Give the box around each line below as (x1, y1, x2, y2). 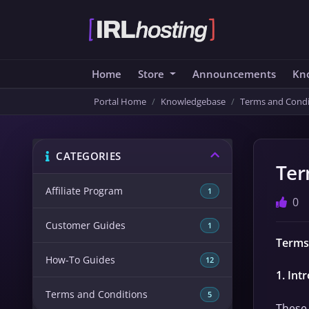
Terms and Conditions (46, 288, 148, 301)
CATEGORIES (50, 149, 121, 163)
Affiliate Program (46, 184, 123, 197)
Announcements (192, 67, 276, 81)
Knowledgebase (161, 95, 226, 108)
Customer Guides (46, 219, 126, 232)
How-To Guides (46, 253, 115, 266)
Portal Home (94, 95, 146, 108)
